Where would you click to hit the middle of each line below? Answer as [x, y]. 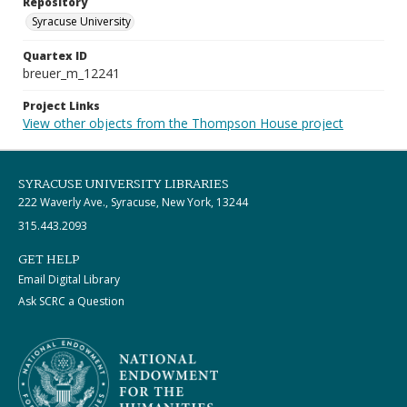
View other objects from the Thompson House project [183, 123]
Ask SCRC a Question [71, 301]
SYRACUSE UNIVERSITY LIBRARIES [124, 184]
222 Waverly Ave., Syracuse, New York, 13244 [133, 202]
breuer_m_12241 [71, 73]
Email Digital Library [69, 279]
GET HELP [49, 260]
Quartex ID [55, 56]
